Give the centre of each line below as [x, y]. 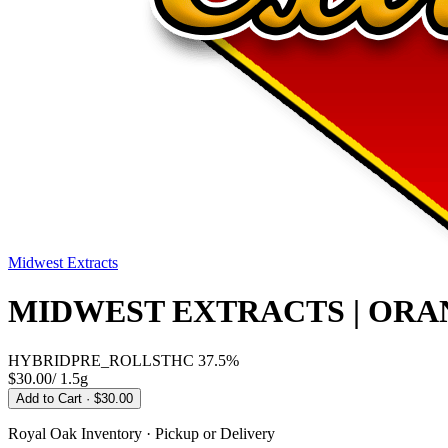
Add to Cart [51, 398]
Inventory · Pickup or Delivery [176, 433]
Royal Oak [42, 433]
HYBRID [39, 360]
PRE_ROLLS [116, 360]
